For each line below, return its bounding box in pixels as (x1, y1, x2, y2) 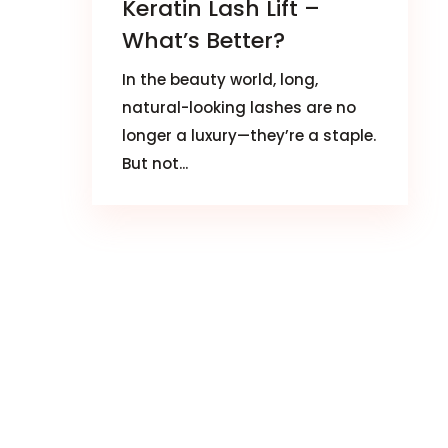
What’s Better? (122, 24, 285, 56)
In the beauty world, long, (122, 68, 318, 90)
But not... (122, 152, 188, 174)
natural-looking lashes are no (122, 96, 356, 118)
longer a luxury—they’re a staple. (122, 124, 376, 146)
